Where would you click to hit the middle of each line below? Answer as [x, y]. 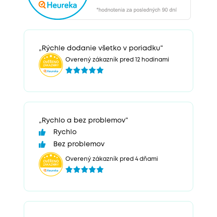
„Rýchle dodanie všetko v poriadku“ [101, 48]
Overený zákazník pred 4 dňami [112, 159]
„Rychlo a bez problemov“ [84, 120]
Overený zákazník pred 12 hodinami [117, 60]
